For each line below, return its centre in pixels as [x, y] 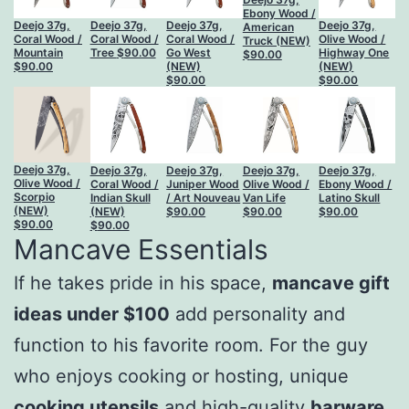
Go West [189, 52]
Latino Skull [350, 197]
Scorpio [34, 196]
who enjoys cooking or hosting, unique [181, 376]
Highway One [354, 52]
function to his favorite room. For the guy [191, 345]
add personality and [257, 314]
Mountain [38, 52]
